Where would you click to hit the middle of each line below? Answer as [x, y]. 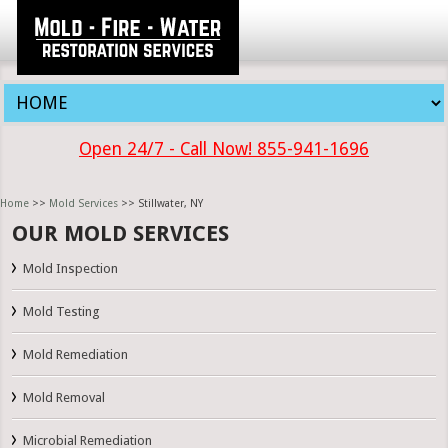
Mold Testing [62, 312]
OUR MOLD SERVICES [121, 234]
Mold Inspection [71, 269]
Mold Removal [64, 398]
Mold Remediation [76, 355]
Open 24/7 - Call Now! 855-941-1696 [224, 149]
